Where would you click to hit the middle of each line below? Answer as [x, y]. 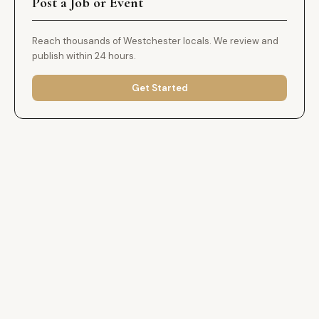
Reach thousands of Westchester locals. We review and [155, 41]
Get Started [159, 88]
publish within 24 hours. [84, 56]
